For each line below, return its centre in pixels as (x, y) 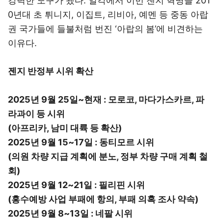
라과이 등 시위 (36, 114)
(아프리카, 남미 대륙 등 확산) (65, 128)
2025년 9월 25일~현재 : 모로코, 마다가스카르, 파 (106, 99)
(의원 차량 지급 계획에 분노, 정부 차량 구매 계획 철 (108, 156)
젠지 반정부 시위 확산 (51, 71)
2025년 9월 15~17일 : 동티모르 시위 (81, 142)
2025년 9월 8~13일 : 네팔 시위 (70, 213)
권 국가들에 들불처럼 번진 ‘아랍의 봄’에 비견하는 (105, 29)
